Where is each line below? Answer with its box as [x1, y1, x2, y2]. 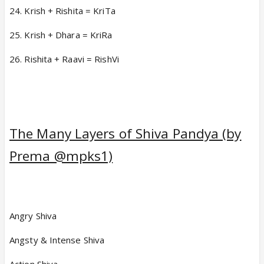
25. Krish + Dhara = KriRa [9, 28, 113, 41]
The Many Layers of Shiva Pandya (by [9, 124, 242, 143]
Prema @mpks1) [9, 146, 113, 165]
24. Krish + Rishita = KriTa [9, 4, 115, 16]
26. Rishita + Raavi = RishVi [9, 52, 119, 65]
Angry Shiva [9, 209, 57, 222]
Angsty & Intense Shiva [9, 233, 105, 246]
